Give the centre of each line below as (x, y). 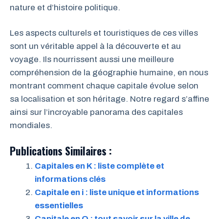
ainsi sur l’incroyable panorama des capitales (96, 112)
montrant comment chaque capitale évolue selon (104, 86)
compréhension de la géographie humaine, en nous (109, 73)
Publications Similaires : (61, 151)
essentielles (59, 205)
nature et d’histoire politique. (65, 7)
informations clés (70, 179)
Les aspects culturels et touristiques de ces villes (104, 33)
